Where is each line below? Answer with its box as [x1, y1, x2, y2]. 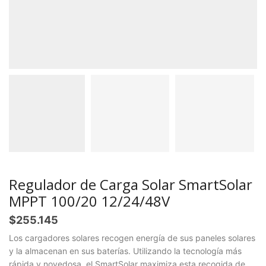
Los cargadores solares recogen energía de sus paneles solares [9, 233, 255, 243]
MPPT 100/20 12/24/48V [9, 191, 170, 211]
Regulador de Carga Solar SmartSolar [9, 175, 252, 195]
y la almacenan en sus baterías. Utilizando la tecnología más [9, 246, 242, 256]
